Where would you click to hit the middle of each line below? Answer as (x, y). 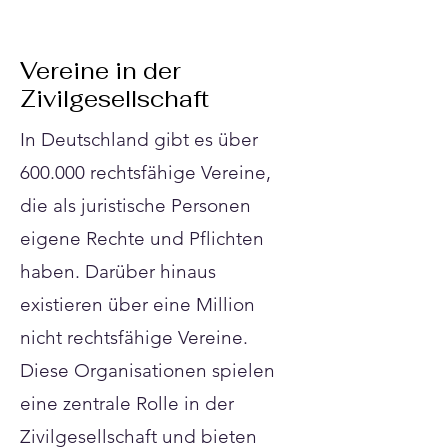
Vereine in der (100, 70)
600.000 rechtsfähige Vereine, (145, 172)
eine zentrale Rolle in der (127, 403)
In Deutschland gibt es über (139, 139)
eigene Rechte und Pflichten (142, 238)
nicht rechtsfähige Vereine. (134, 337)
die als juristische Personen (135, 205)
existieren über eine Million (137, 304)
